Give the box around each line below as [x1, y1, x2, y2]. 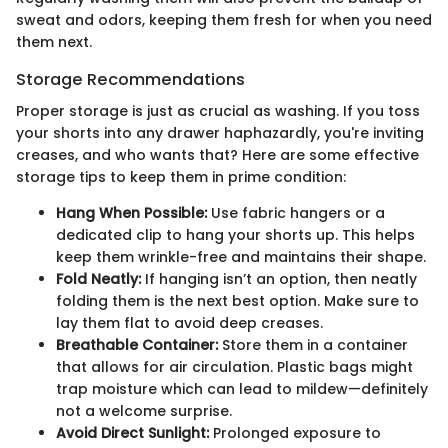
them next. [16, 31, 92, 52]
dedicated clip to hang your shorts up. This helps [56, 224, 415, 245]
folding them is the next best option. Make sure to [56, 290, 419, 311]
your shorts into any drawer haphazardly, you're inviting [16, 122, 424, 143]
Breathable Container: [56, 334, 218, 355]
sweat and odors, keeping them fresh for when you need [16, 9, 432, 30]
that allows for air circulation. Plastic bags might [56, 356, 413, 377]
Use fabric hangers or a [207, 202, 385, 223]
